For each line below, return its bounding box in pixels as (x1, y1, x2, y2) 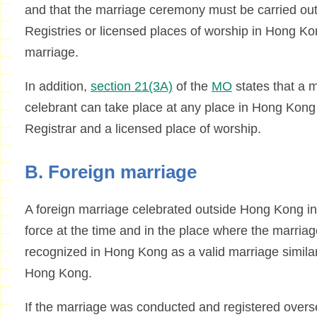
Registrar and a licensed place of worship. (24, 122, 261, 137)
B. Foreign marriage (24, 161, 197, 183)
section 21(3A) (90, 79, 173, 94)
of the (172, 79, 212, 94)
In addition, (24, 79, 91, 94)
